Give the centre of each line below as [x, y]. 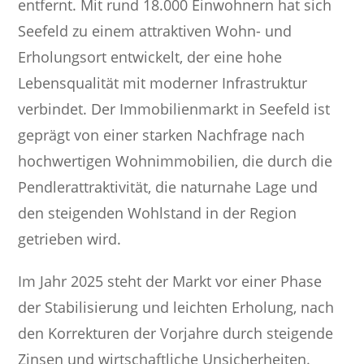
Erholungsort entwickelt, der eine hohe [150, 57]
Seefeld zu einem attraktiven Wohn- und [155, 31]
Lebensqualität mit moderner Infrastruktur [163, 83]
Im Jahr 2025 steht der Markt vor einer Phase [170, 282]
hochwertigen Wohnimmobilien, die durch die [175, 161]
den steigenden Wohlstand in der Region [158, 213]
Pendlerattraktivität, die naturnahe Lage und [168, 187]
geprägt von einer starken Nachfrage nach [162, 135]
